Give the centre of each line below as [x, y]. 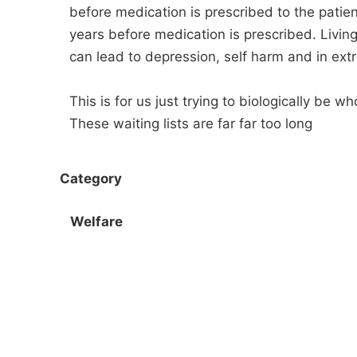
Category [91, 178]
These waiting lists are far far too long [191, 124]
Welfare [96, 222]
